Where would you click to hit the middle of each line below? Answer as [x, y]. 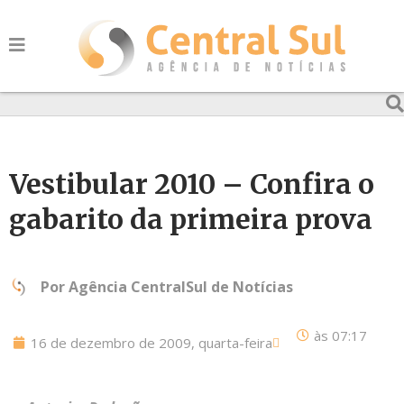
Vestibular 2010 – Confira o [192, 184]
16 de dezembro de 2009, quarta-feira [151, 343]
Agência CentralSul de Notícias [181, 287]
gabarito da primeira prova [191, 219]
